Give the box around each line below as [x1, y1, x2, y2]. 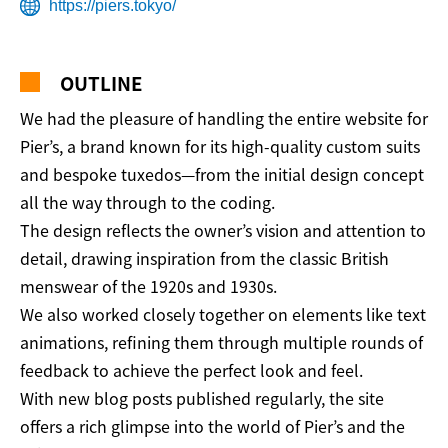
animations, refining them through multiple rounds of [20, 330, 423, 354]
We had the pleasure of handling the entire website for [20, 106, 428, 130]
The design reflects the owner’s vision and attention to [20, 218, 426, 242]
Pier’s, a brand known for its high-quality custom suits [20, 134, 420, 158]
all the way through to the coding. [20, 190, 275, 214]
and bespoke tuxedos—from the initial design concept [20, 162, 424, 186]
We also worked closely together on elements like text [20, 302, 426, 326]
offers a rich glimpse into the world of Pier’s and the [20, 414, 405, 438]
